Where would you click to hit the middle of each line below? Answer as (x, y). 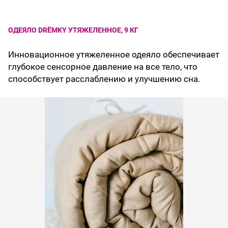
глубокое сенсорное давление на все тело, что (103, 67)
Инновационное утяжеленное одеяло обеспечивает (114, 55)
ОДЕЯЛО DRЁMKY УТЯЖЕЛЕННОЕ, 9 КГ (73, 30)
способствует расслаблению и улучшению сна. (104, 79)
